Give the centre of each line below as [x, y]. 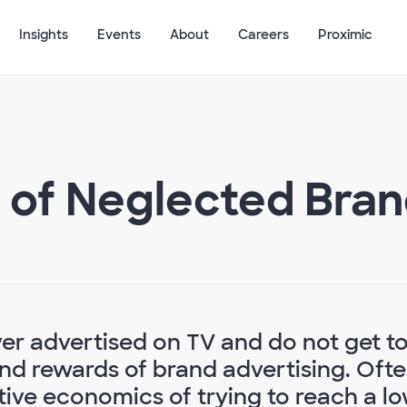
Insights [44, 35]
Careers [263, 35]
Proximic [345, 35]
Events [119, 35]
